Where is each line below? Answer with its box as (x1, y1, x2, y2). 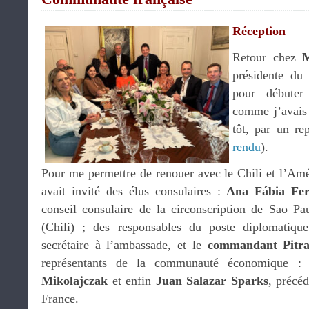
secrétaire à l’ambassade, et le (41, 238, 208, 252)
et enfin (108, 274, 156, 288)
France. (41, 292, 79, 306)
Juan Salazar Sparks (155, 274, 268, 288)
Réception (232, 24, 289, 38)
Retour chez (232, 50, 303, 64)
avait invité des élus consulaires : (41, 184, 227, 198)
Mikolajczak (41, 274, 108, 288)
